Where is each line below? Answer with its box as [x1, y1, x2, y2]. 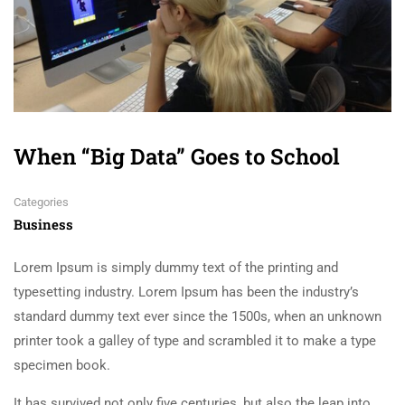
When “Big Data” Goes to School [14, 142, 340, 172]
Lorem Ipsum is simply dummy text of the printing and [14, 259, 338, 277]
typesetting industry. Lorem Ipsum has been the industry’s [14, 284, 359, 301]
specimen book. [14, 357, 110, 374]
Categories [14, 195, 69, 210]
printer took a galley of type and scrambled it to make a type [14, 333, 376, 350]
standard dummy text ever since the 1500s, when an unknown [14, 308, 381, 325]
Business [14, 215, 73, 234]
